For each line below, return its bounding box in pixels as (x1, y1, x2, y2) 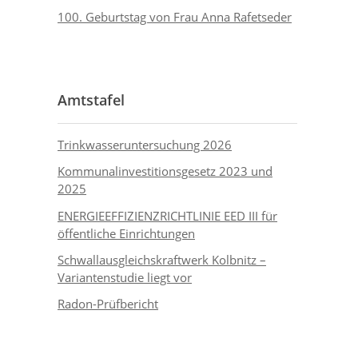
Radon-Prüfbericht (58, 296, 158, 312)
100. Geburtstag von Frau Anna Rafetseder (58, 9, 292, 26)
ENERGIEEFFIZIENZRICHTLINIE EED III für (58, 207, 277, 224)
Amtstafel (58, 90, 125, 110)
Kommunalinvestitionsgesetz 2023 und (58, 163, 272, 180)
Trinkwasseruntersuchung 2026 (58, 137, 232, 153)
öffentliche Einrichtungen (58, 225, 195, 241)
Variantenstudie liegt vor (58, 268, 192, 285)
